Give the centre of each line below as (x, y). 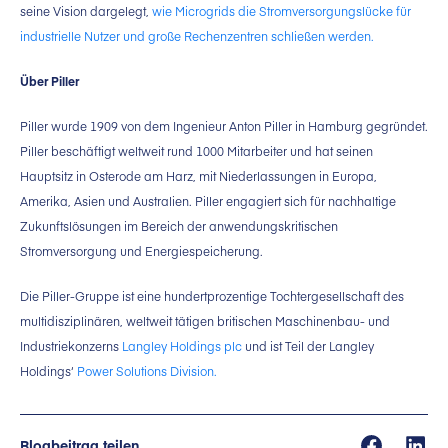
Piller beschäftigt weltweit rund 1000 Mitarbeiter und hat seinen (196, 151)
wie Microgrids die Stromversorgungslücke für (281, 11)
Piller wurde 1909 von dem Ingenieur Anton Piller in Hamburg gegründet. (224, 126)
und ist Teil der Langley (308, 346)
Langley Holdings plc (182, 346)
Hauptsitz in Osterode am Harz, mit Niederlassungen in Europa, (198, 176)
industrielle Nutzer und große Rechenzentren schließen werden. (197, 36)
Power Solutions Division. (147, 371)
